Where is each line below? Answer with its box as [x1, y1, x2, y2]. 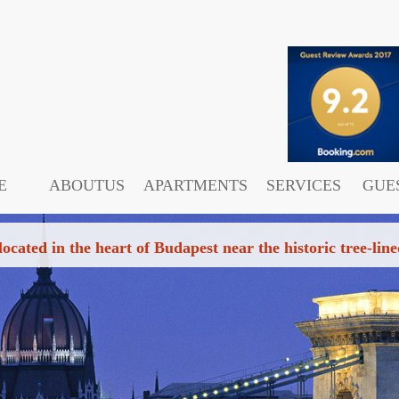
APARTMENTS [142, 176, 248, 194]
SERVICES [265, 176, 341, 194]
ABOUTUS [49, 176, 125, 194]
